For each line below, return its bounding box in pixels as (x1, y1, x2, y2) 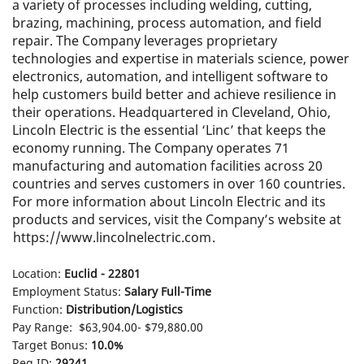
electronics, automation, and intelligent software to (12, 67, 328, 85)
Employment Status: (12, 284, 124, 299)
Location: (12, 266, 64, 281)
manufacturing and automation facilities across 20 (12, 157, 323, 175)
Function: (12, 301, 66, 317)
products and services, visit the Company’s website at (12, 210, 341, 228)
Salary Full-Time (124, 284, 211, 299)
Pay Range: (12, 319, 76, 335)
